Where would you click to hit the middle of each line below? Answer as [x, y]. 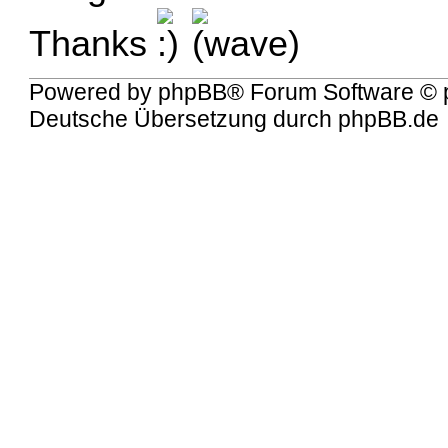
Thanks [93, 43]
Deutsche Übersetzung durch [184, 119]
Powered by [94, 92]
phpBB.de [389, 119]
